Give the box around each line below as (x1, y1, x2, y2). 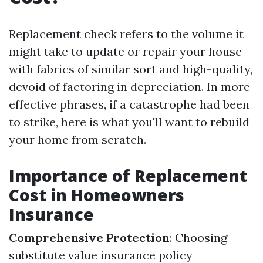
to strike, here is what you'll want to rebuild (9, 114, 249, 129)
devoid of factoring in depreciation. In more (9, 79, 250, 94)
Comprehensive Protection (9, 230, 170, 245)
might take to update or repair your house (9, 44, 242, 59)
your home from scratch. (9, 132, 146, 147)
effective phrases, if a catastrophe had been (9, 97, 249, 112)
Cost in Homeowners (9, 184, 184, 206)
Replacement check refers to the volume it (9, 26, 244, 41)
